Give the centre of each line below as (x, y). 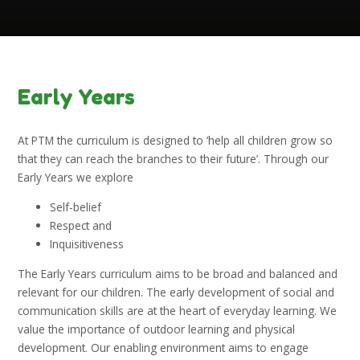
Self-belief (76, 207)
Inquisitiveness (87, 243)
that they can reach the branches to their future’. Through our (174, 159)
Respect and (81, 225)
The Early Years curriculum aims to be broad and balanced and (178, 273)
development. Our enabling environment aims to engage (164, 347)
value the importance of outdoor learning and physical (157, 329)
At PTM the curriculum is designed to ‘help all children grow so (176, 141)
